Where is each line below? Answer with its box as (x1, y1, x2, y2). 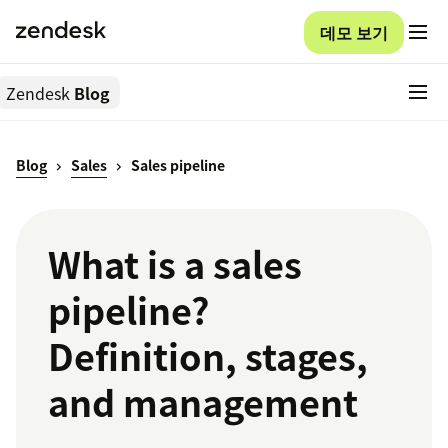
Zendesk (6, 80, 70, 105)
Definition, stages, (48, 329, 368, 384)
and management (48, 375, 358, 430)
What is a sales (48, 237, 302, 292)
